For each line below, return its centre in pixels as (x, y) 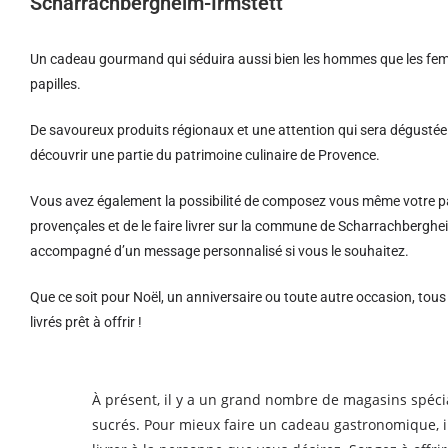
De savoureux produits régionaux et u (145, 130)
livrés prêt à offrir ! (86, 322)
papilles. (55, 84)
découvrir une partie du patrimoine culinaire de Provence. (205, 155)
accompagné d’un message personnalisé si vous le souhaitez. (219, 251)
